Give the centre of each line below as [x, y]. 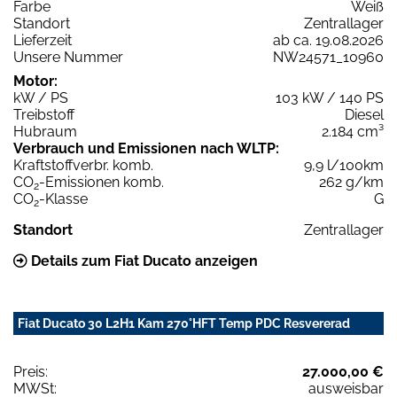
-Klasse [63, 199]
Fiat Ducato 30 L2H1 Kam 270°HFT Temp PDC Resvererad [184, 324]
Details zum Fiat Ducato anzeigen [143, 261]
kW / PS [41, 98]
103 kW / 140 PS [330, 98]
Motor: [35, 82]
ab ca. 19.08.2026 [328, 41]
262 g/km [351, 183]
